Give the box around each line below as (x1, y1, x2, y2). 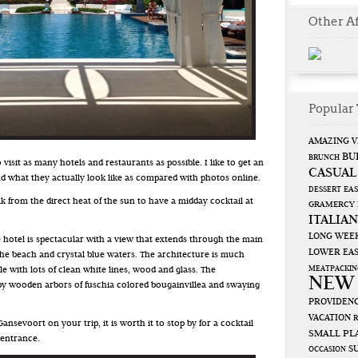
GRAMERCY (308, 201, 355, 209)
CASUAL (308, 166, 356, 180)
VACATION (308, 313, 351, 323)
